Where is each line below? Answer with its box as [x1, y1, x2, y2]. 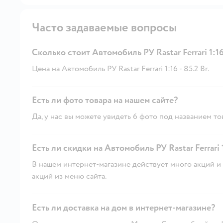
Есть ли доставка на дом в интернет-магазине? [32, 202, 215, 214]
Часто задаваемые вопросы [32, 19, 177, 35]
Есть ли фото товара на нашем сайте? [32, 94, 178, 106]
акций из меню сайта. [32, 171, 107, 181]
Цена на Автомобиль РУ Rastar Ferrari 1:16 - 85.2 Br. [32, 63, 209, 74]
